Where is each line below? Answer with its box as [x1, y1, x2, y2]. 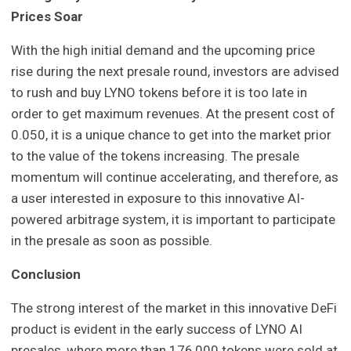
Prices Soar [11, 9, 84, 25]
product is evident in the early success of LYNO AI [11, 321, 303, 338]
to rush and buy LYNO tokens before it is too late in [11, 85, 308, 101]
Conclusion [11, 266, 81, 283]
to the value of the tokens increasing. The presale [11, 148, 300, 165]
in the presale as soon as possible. [11, 233, 213, 249]
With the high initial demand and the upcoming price [11, 42, 316, 59]
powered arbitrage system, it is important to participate [11, 212, 336, 228]
